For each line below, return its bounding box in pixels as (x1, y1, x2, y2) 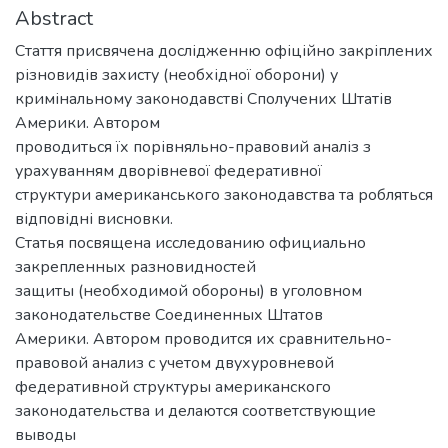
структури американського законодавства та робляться (15, 183, 433, 206)
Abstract (15, 4, 93, 32)
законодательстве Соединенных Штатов (15, 303, 323, 326)
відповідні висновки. (15, 207, 173, 230)
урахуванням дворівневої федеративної (15, 159, 322, 182)
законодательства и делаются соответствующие (15, 399, 376, 422)
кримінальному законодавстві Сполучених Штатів (15, 87, 392, 110)
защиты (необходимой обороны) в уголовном (15, 279, 362, 302)
